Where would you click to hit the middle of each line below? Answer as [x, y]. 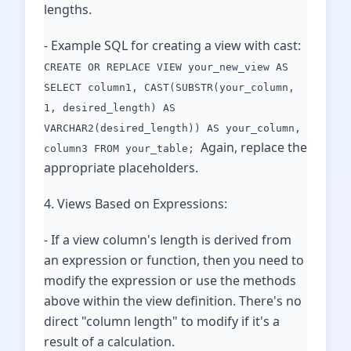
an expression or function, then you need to [174, 260]
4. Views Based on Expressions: [136, 204]
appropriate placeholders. [121, 168]
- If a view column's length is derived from [168, 240]
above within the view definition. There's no [173, 301]
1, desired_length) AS [110, 108]
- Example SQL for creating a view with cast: [172, 45]
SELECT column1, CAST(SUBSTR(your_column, [169, 87]
